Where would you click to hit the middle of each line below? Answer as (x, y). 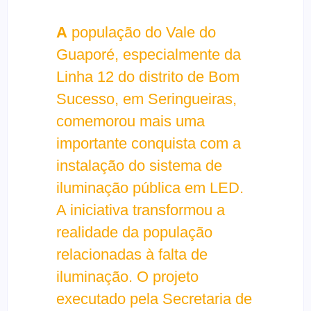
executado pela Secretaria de (154, 299)
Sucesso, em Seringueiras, (146, 99)
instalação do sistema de (139, 165)
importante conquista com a (149, 143)
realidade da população (134, 232)
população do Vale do (142, 32)
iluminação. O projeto (127, 276)
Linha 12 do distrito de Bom (148, 76)
